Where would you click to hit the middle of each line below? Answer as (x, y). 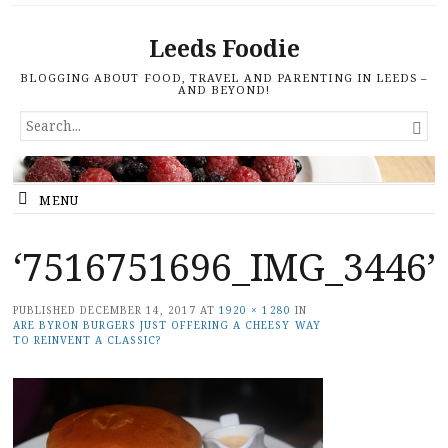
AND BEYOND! (224, 89)
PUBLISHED (47, 310)
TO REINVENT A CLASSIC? (87, 340)
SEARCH (49, 121)
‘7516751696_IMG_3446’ (224, 266)
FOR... (41, 141)
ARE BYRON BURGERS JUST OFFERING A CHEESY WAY (167, 325)
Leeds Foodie (224, 48)
